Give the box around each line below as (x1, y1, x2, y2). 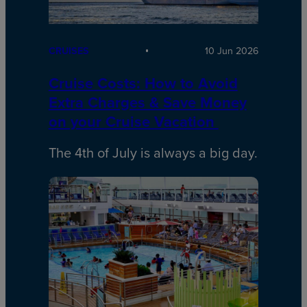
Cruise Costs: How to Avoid (48, 71, 238, 94)
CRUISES (48, 43, 89, 58)
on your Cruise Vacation (48, 110, 219, 132)
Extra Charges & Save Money (48, 90, 247, 113)
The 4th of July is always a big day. (48, 142, 258, 162)
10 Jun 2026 (205, 43, 259, 58)
